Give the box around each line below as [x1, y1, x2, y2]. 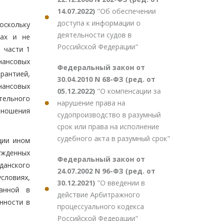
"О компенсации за [97, 86, 161, 96]
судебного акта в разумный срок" [57, 134, 170, 143]
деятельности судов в [57, 30, 132, 39]
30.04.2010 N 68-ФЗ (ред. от [57, 74, 155, 84]
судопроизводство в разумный [57, 110, 161, 119]
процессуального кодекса [57, 202, 144, 211]
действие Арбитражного [57, 190, 140, 199]
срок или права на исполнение [57, 122, 159, 131]
